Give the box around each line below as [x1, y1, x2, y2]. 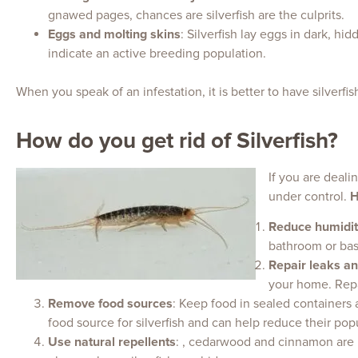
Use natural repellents [48, 333, 176, 350]
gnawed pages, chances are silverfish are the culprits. [48, 7, 344, 24]
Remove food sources [48, 295, 173, 312]
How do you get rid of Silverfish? [16, 126, 338, 154]
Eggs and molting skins [48, 26, 181, 43]
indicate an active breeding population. [48, 46, 266, 62]
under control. [268, 188, 350, 205]
